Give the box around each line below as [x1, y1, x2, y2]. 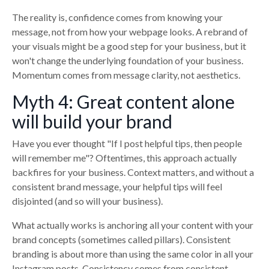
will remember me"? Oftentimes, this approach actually [12, 151, 237, 163]
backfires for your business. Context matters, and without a [12, 166, 254, 178]
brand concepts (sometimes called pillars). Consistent [12, 233, 231, 245]
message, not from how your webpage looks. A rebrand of [12, 25, 248, 37]
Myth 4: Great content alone [12, 90, 235, 112]
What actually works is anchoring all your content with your [12, 219, 253, 231]
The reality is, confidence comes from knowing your [12, 11, 223, 23]
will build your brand [12, 110, 172, 132]
